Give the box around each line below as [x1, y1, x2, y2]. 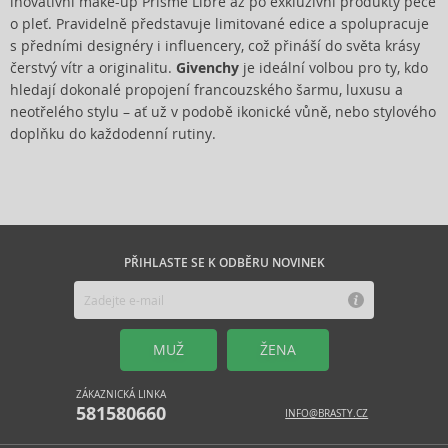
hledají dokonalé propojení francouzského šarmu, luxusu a [10, 81, 403, 99]
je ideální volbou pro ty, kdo [239, 59, 428, 77]
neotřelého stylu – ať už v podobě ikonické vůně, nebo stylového [10, 103, 436, 121]
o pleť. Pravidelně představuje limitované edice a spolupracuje [10, 15, 429, 33]
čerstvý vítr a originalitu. [10, 59, 176, 77]
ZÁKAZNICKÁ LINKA [76, 388, 167, 401]
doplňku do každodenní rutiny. [10, 125, 216, 143]
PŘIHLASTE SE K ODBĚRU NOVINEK [123, 255, 325, 271]
